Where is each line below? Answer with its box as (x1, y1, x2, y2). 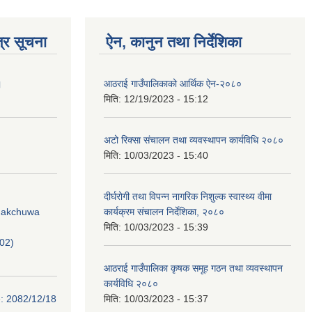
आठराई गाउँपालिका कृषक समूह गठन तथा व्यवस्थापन (104, 263, 283, 274)
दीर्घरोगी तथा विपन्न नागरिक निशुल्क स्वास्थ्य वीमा (104, 191, 272, 202)
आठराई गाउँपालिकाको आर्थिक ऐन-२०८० (104, 78, 242, 89)
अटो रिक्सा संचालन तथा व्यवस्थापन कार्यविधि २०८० (104, 134, 283, 146)
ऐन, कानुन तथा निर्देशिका (106, 33, 242, 51)
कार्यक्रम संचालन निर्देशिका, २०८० (104, 206, 224, 217)
